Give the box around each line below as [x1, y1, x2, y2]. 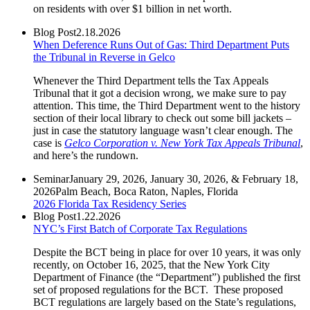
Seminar [33, 172, 69, 185]
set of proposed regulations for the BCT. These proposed [33, 283, 283, 295]
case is [33, 136, 64, 149]
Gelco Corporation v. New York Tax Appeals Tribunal [64, 136, 300, 149]
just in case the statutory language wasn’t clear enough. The [33, 124, 293, 136]
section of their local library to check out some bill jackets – [33, 111, 291, 124]
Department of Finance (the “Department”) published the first [33, 271, 300, 283]
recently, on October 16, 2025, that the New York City [33, 258, 270, 271]
